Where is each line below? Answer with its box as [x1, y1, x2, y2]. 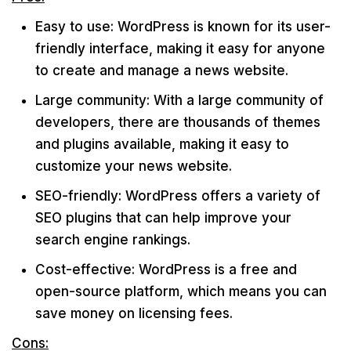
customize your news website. [35, 158, 232, 174]
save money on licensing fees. [35, 306, 233, 321]
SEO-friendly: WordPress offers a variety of [35, 188, 320, 204]
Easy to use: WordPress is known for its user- [35, 19, 331, 34]
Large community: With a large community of [35, 92, 324, 108]
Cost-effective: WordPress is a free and [35, 262, 297, 277]
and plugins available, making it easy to [35, 136, 289, 152]
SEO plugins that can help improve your [35, 210, 291, 226]
